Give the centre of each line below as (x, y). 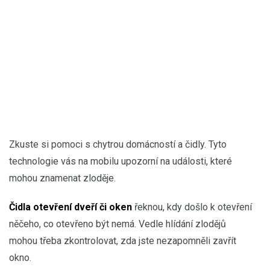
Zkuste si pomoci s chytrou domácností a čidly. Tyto (118, 144)
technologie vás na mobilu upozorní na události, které (121, 161)
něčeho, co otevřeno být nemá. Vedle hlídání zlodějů (118, 224)
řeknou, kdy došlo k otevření (192, 207)
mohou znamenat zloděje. (64, 178)
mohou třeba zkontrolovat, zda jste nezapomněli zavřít (123, 240)
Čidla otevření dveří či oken (71, 207)
